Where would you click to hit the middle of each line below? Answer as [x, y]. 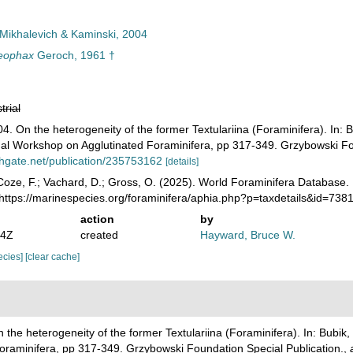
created [99, 235]
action [97, 219]
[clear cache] [52, 257]
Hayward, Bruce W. [248, 235]
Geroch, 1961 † [74, 55]
